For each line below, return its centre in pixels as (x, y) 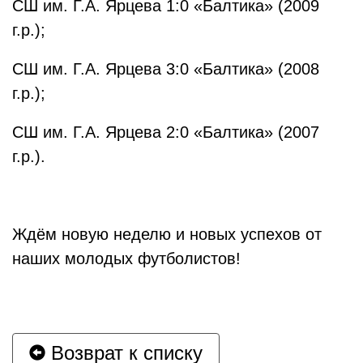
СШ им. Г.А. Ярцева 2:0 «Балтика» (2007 (166, 132)
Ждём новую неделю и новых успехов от (167, 234)
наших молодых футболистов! (126, 258)
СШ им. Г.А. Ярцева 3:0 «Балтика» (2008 (166, 69)
